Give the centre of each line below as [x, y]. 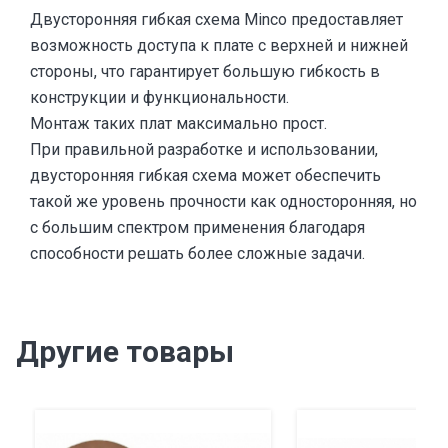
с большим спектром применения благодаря [197, 227]
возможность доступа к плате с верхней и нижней [219, 45]
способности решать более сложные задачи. [197, 253]
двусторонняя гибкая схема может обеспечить [205, 175]
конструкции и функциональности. [159, 97]
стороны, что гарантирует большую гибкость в [205, 71]
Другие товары [125, 351]
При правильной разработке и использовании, [204, 149]
